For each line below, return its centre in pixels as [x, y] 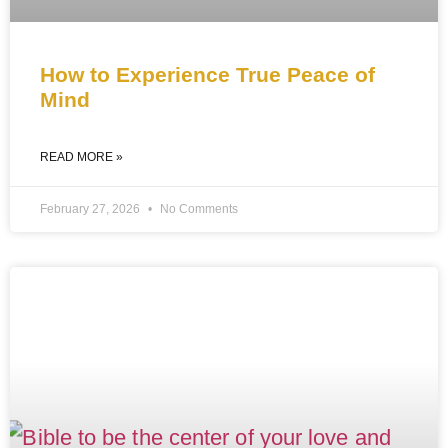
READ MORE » [81, 157]
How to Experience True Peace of [207, 75]
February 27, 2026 [91, 209]
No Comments [197, 209]
